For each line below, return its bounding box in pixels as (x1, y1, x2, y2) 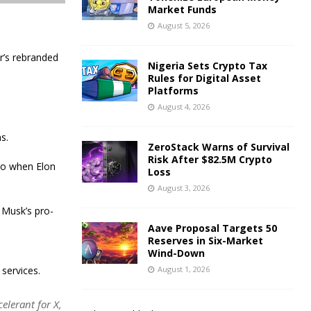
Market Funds (147, 3, 217, 17)
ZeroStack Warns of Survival (147, 140, 289, 154)
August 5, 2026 (157, 20, 210, 31)
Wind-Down (147, 246, 205, 260)
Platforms (147, 84, 199, 98)
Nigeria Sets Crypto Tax (147, 59, 267, 73)
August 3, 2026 (157, 183, 210, 194)
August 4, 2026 (157, 101, 210, 112)
